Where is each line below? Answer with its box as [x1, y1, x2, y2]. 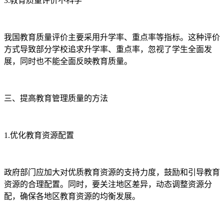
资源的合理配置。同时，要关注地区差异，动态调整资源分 [4, 180, 212, 189]
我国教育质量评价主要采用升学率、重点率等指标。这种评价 [4, 33, 220, 42]
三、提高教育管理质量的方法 [4, 94, 108, 103]
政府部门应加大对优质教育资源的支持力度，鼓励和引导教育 [4, 168, 220, 177]
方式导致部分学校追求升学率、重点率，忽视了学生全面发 [4, 45, 212, 54]
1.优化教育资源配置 [4, 131, 74, 140]
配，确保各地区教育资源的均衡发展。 [4, 192, 140, 201]
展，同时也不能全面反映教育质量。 [4, 57, 132, 66]
